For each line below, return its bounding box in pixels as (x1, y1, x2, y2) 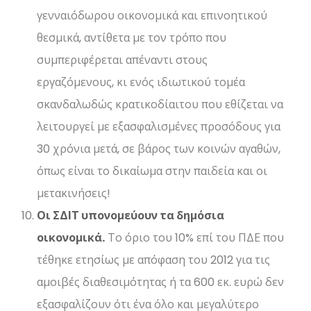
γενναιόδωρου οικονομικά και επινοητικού (37, 8, 268, 24)
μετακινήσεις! (37, 185, 111, 202)
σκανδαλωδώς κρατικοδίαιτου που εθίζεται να (37, 96, 284, 113)
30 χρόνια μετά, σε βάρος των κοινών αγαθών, (37, 141, 281, 158)
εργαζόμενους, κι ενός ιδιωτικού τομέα (37, 74, 246, 91)
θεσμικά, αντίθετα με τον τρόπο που (37, 30, 227, 47)
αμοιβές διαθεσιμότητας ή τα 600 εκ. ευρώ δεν (37, 274, 285, 291)
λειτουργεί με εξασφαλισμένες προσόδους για (37, 119, 281, 135)
